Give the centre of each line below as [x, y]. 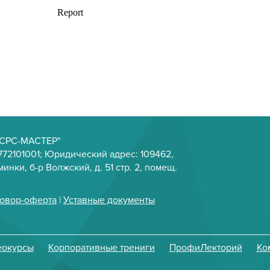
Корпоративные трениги [101, 248]
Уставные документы [109, 200]
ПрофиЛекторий [206, 248]
